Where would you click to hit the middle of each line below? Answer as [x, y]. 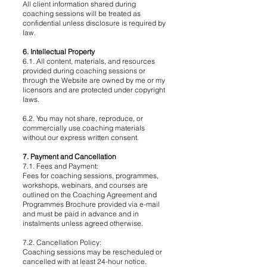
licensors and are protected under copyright [94, 90]
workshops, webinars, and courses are [85, 185]
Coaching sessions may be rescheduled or [92, 252]
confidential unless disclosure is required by [94, 23]
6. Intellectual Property [59, 52]
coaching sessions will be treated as [82, 13]
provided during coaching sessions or [84, 71]
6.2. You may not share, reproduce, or [83, 118]
